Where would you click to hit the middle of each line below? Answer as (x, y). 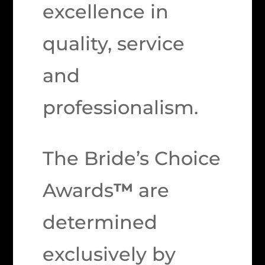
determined (100, 222)
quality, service (114, 43)
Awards (78, 190)
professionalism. (121, 107)
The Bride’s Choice (132, 158)
